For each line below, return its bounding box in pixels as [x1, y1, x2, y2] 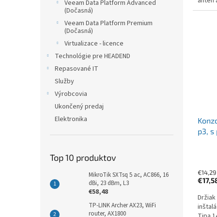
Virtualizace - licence [64, 39, 124, 49]
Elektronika [55, 114, 87, 124]
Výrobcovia [55, 89, 87, 99]
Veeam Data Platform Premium [64, 18, 153, 29]
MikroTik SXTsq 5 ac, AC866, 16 [89, 170, 169, 180]
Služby [55, 77, 74, 87]
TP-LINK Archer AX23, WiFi [89, 201, 156, 210]
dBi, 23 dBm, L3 [89, 179, 129, 188]
